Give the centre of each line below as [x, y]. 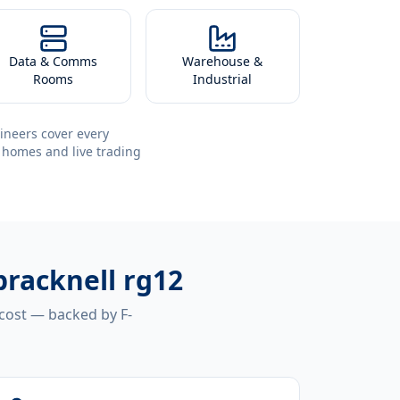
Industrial [223, 79]
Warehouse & [223, 61]
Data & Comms [54, 61]
